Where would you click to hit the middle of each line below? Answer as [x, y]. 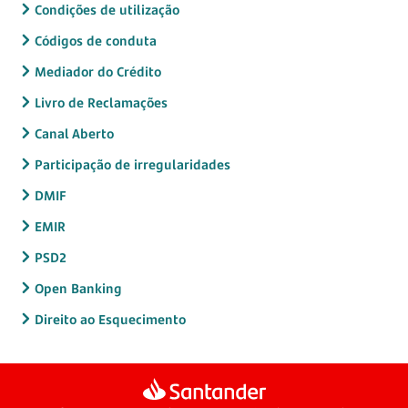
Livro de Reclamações [101, 102]
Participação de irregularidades [133, 164]
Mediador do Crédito [98, 71]
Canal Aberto [74, 133]
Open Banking [78, 288]
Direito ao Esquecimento [110, 319]
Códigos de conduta [96, 40]
